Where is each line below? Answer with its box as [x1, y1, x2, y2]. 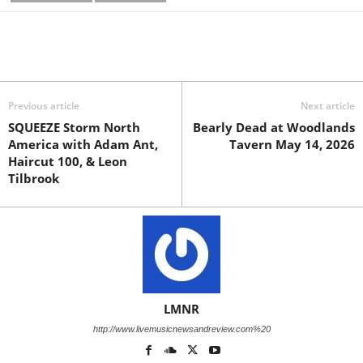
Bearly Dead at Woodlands [193, 119, 355, 136]
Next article [301, 99, 355, 113]
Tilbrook [8, 170, 59, 187]
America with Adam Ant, [8, 136, 158, 153]
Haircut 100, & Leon [8, 153, 127, 170]
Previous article [8, 99, 79, 113]
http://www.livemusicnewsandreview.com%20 [92, 324, 271, 335]
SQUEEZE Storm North [8, 119, 140, 136]
